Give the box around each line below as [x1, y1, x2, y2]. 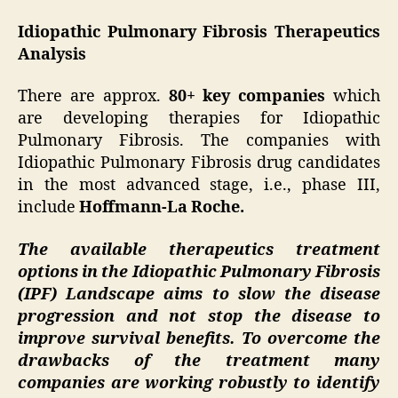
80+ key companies [168, 86, 326, 107]
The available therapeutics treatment [18, 239, 380, 260]
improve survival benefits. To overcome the [18, 328, 380, 349]
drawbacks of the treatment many [18, 350, 380, 371]
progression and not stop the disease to [18, 306, 380, 327]
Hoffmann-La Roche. [79, 197, 244, 219]
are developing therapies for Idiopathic [18, 108, 380, 130]
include [18, 197, 79, 219]
